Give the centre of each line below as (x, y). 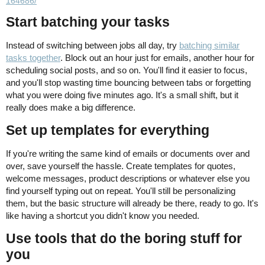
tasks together (33, 57)
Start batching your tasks (88, 22)
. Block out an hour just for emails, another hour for (157, 57)
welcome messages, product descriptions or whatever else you (128, 178)
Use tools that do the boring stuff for (124, 238)
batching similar (209, 45)
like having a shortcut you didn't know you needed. (103, 215)
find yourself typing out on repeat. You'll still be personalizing (121, 190)
